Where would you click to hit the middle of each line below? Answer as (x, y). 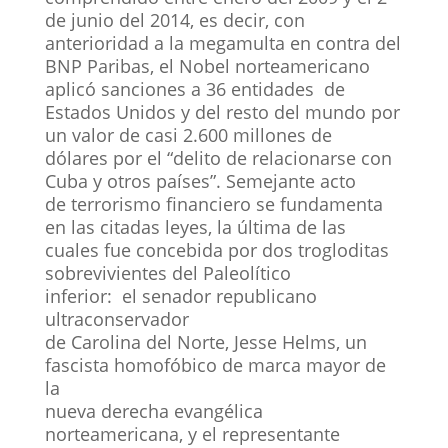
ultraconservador (116, 318)
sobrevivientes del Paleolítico (167, 272)
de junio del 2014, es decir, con (174, 19)
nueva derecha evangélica (153, 410)
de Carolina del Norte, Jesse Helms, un (205, 341)
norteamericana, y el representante (192, 433)
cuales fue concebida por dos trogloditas (216, 249)
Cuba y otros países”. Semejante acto (200, 180)
